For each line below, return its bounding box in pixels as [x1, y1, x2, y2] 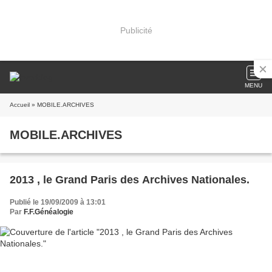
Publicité [120, 25, 152, 35]
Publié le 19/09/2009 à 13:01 [10, 198, 106, 206]
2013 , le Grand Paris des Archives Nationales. [10, 174, 250, 186]
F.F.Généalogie [24, 208, 73, 216]
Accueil [10, 101, 30, 108]
